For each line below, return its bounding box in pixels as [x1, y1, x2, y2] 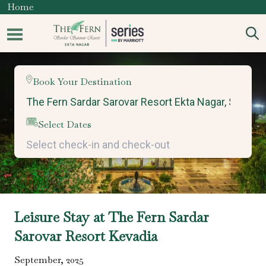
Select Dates [37, 118, 91, 131]
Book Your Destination [33, 75, 132, 88]
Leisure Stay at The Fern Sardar [14, 208, 209, 227]
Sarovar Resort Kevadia [14, 227, 157, 246]
